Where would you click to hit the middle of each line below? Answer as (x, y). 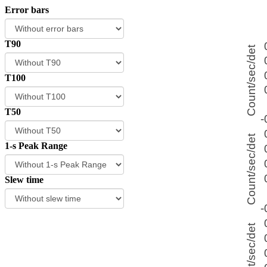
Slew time (24, 180)
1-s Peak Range (36, 146)
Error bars (27, 10)
